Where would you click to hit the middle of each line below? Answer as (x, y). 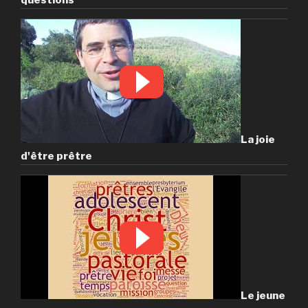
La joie (258, 139)
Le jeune (263, 295)
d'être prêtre (56, 156)
